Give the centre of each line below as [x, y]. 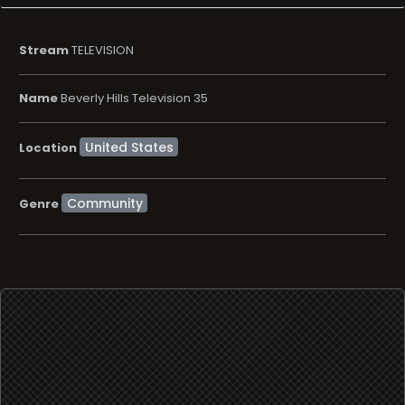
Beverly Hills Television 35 [133, 99]
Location [48, 147]
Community [104, 203]
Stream [44, 51]
